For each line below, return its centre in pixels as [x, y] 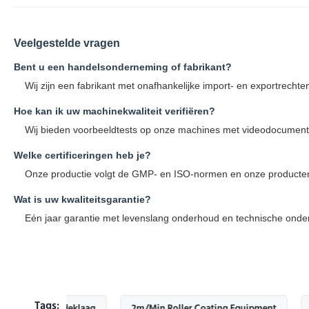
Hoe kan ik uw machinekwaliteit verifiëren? [114, 111]
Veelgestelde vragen [67, 43]
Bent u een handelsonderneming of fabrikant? [123, 67]
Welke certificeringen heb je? [82, 156]
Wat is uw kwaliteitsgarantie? [82, 200]
